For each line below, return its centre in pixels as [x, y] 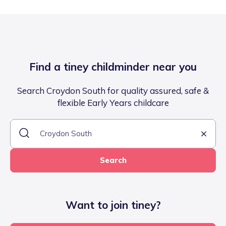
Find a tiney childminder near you [113, 67]
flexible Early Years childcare [113, 103]
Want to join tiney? [113, 205]
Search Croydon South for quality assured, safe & [113, 91]
